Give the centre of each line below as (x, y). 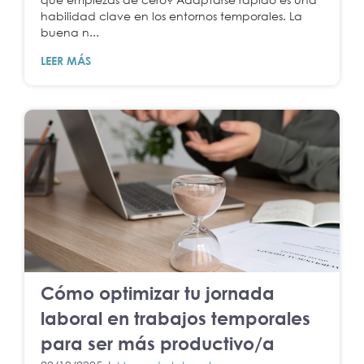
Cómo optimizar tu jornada (158, 292)
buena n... (70, 32)
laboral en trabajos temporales (175, 318)
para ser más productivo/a (158, 343)
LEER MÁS (66, 60)
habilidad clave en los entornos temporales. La (171, 15)
